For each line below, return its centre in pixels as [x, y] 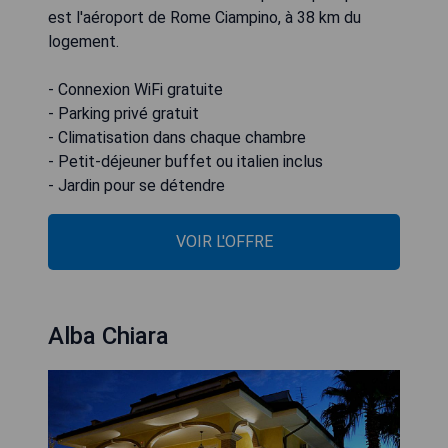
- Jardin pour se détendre [136, 185]
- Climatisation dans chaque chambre [177, 137]
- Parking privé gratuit [123, 113]
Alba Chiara [108, 336]
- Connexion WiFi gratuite [135, 89]
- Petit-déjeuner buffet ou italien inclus [185, 161]
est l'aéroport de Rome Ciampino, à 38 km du [204, 17]
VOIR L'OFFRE [224, 241]
